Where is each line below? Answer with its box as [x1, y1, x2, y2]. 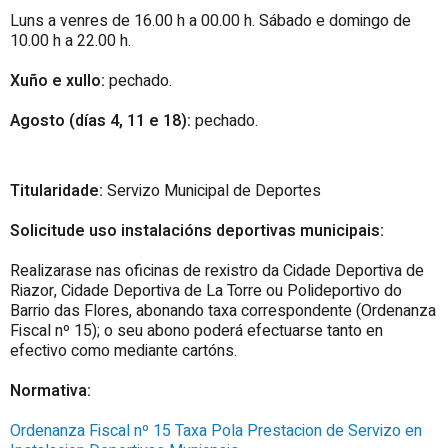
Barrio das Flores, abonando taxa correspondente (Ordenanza [10, 298, 436, 323]
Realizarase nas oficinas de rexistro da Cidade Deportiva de [10, 258, 424, 283]
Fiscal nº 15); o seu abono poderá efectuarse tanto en [10, 318, 383, 343]
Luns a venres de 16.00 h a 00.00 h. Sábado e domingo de [10, 8, 411, 33]
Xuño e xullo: [10, 68, 105, 93]
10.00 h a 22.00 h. [10, 28, 131, 53]
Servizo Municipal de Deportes [103, 178, 321, 203]
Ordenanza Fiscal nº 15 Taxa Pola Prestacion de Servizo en [10, 418, 422, 443]
